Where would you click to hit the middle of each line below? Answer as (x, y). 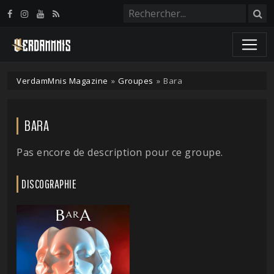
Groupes (136, 81)
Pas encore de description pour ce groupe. (120, 152)
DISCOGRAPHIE (49, 184)
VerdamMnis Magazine (62, 81)
